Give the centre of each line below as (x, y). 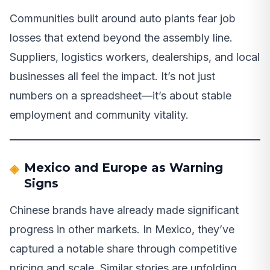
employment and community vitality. (99, 115)
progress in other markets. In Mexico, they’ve (122, 229)
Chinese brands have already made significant (124, 210)
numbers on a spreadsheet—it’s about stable (121, 95)
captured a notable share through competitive (123, 248)
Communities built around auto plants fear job (123, 18)
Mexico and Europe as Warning (124, 167)
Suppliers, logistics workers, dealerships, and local (135, 57)
